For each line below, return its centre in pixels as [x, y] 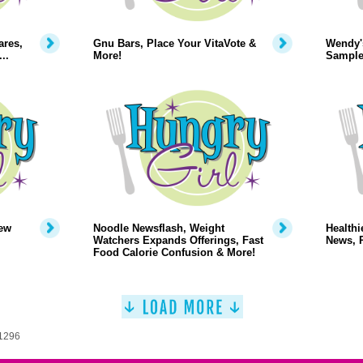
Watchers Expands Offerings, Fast [178, 240]
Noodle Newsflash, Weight [158, 228]
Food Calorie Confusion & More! [174, 252]
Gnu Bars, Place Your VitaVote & [174, 43]
